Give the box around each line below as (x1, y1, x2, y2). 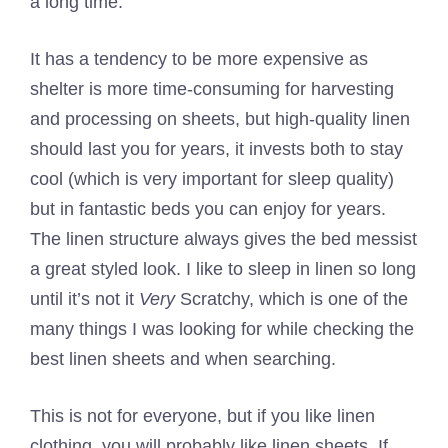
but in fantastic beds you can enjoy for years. (30, 199, 386, 219)
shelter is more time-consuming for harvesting (30, 79, 394, 99)
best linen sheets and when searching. (30, 349, 336, 369)
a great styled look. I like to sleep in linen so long (30, 259, 416, 279)
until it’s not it (30, 289, 139, 309)
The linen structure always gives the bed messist (30, 229, 417, 249)
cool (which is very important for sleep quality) (30, 169, 394, 189)
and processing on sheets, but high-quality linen (30, 109, 410, 129)
